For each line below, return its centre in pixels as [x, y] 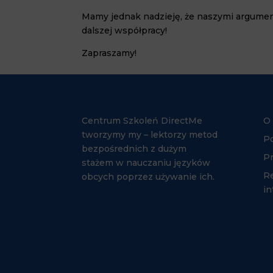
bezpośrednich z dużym [134, 148]
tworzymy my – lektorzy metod [150, 134]
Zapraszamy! [109, 53]
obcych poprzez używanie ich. [148, 176]
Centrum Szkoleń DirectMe [142, 120]
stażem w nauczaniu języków [146, 162]
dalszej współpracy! [125, 30]
